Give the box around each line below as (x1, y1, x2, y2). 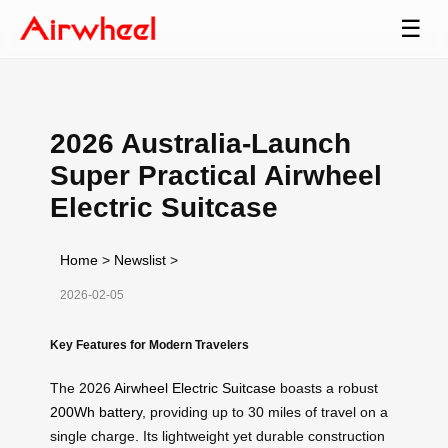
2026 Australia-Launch (50, 127, 351, 159)
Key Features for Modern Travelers (50, 337, 249, 351)
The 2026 (50, 379, 114, 396)
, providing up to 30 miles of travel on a (142, 403, 388, 420)
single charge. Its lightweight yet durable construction (50, 427, 385, 444)
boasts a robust (276, 379, 378, 396)
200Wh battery (50, 403, 142, 420)
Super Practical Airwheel (50, 159, 382, 191)
